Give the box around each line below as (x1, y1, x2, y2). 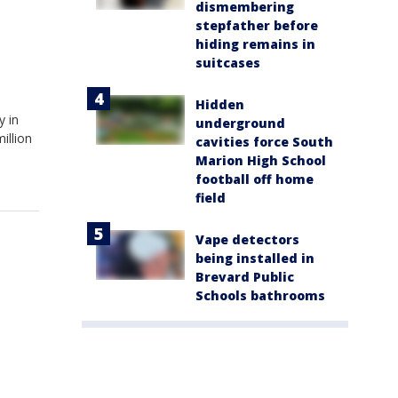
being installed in (195, 249, 314, 267)
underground (195, 114, 285, 131)
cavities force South (195, 132, 333, 150)
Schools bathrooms (195, 286, 325, 304)
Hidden (195, 95, 244, 113)
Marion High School (195, 151, 326, 169)
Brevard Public (195, 267, 294, 285)
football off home (195, 170, 314, 187)
